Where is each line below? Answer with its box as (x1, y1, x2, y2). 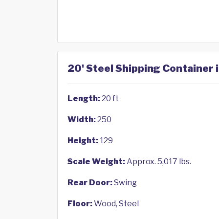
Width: (67, 115, 96, 124)
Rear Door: (67, 178, 112, 187)
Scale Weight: (67, 157, 125, 166)
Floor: (67, 199, 92, 208)
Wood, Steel (92, 199, 139, 208)
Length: (67, 94, 100, 103)
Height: (67, 136, 98, 145)
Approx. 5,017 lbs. (125, 157, 191, 166)
